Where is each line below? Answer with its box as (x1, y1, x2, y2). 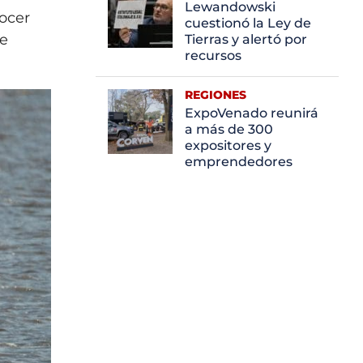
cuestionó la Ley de (185, 15, 311, 31)
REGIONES (185, 87, 246, 102)
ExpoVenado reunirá (185, 105, 318, 121)
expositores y (185, 137, 271, 153)
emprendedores (185, 153, 293, 169)
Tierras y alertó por (185, 31, 307, 47)
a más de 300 (185, 121, 273, 137)
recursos (185, 47, 241, 63)
